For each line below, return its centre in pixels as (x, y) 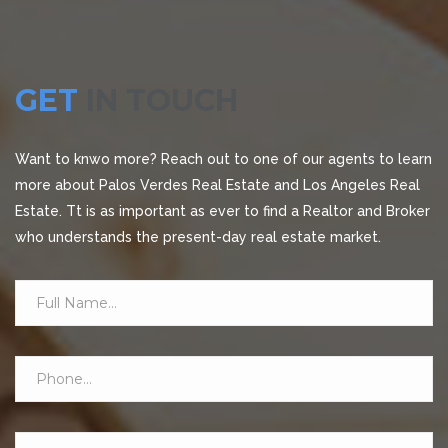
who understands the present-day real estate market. (198, 237)
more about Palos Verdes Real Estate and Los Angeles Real (217, 185)
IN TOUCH (162, 100)
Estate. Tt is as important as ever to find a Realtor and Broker (222, 211)
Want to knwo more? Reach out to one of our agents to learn (223, 159)
